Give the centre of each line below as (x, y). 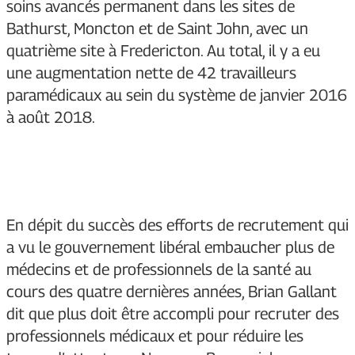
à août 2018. (51, 118)
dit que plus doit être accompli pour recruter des (173, 314)
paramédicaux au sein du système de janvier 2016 (177, 95)
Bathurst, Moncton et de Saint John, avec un (157, 29)
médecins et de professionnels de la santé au (159, 270)
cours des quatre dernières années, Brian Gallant (172, 292)
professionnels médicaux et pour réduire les (155, 336)
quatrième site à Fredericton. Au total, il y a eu (163, 51)
